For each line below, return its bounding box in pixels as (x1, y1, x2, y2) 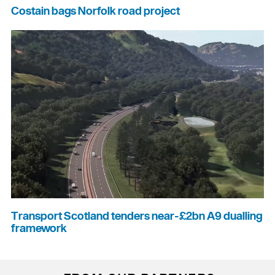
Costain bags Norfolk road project (11, 3, 180, 20)
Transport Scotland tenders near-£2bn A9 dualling (11, 207, 262, 225)
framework (11, 220, 67, 237)
